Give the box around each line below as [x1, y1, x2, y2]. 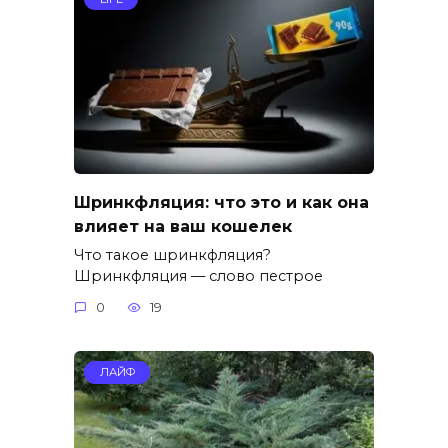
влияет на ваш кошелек [74, 216, 292, 236]
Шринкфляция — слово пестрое [74, 266, 323, 285]
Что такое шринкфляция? [74, 245, 271, 264]
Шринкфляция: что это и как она [74, 192, 369, 212]
